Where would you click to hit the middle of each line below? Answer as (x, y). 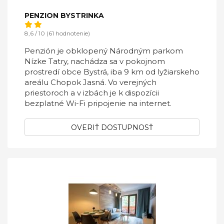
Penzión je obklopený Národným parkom (104, 51)
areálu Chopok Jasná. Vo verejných (90, 82)
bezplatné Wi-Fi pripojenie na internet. (98, 103)
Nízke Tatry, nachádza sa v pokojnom (95, 61)
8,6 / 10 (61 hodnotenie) (57, 33)
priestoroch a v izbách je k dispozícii (92, 93)
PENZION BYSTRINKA (64, 15)
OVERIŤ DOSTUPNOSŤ (112, 127)
